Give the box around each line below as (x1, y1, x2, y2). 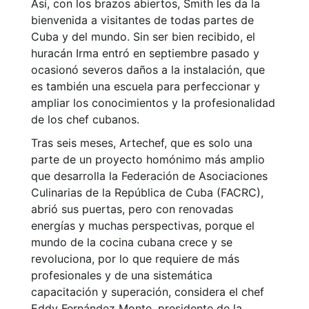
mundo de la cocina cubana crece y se (31, 235, 232, 250)
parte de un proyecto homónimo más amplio (31, 152, 265, 167)
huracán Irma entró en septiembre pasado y (31, 46, 259, 61)
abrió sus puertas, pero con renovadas (31, 202, 233, 217)
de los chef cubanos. (31, 112, 139, 127)
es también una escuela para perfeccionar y (31, 79, 260, 94)
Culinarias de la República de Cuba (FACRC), (31, 186, 267, 200)
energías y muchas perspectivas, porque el (31, 219, 255, 233)
